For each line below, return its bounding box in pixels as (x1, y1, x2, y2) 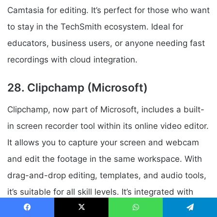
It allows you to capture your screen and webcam (7, 137, 199, 147)
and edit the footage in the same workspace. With (7, 154, 202, 164)
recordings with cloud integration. (7, 55, 138, 65)
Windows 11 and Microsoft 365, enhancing (7, 203, 172, 213)
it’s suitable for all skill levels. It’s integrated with (7, 186, 193, 197)
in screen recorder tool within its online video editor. (7, 121, 209, 131)
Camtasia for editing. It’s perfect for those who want (7, 5, 210, 15)
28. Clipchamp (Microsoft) (7, 81, 148, 95)
